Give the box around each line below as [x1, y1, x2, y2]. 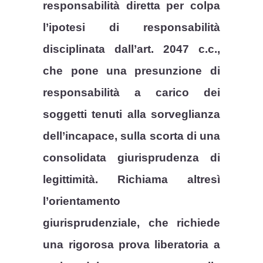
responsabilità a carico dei [43, 86, 220, 99]
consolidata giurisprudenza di [43, 151, 220, 164]
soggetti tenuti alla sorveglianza [43, 107, 220, 120]
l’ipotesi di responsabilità [43, 21, 220, 33]
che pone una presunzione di [43, 64, 220, 77]
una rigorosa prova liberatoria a [43, 238, 220, 251]
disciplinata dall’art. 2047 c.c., [43, 42, 220, 55]
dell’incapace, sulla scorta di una [43, 129, 220, 142]
